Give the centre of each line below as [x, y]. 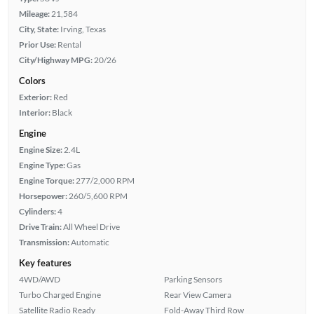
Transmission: [44, 242]
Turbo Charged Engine [60, 294]
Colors [32, 80]
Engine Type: [42, 165]
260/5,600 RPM [98, 196]
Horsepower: [43, 196]
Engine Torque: [46, 180]
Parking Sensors [193, 279]
